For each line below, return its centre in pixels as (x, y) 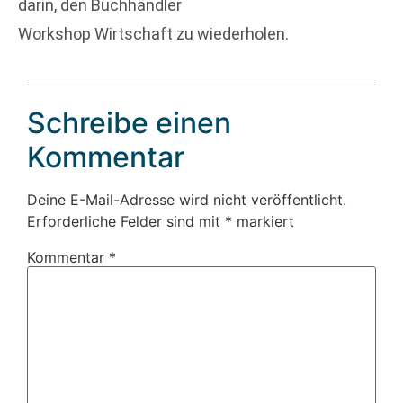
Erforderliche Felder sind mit (126, 221)
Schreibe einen (129, 122)
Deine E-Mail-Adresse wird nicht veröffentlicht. (187, 199)
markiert (263, 221)
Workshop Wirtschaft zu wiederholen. (153, 34)
